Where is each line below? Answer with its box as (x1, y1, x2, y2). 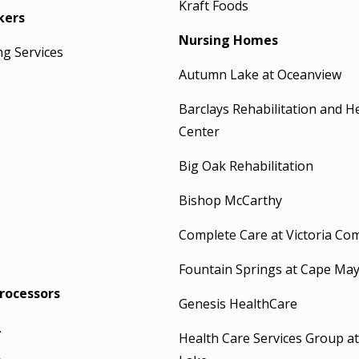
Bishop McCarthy (178, 192, 282, 209)
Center (178, 123, 220, 140)
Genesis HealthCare (178, 295, 297, 313)
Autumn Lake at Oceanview (178, 66, 341, 83)
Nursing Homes (178, 31, 278, 49)
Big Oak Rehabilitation (178, 157, 313, 175)
